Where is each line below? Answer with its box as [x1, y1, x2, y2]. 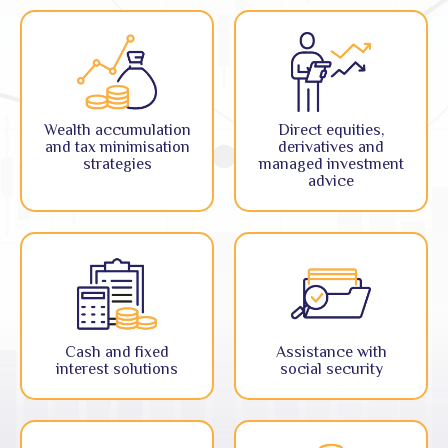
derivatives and [278, 137, 384, 156]
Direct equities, [278, 120, 384, 139]
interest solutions [56, 359, 178, 378]
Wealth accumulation [43, 120, 191, 139]
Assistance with [275, 342, 387, 361]
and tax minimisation [44, 137, 190, 156]
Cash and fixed [65, 342, 169, 361]
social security [279, 359, 383, 378]
